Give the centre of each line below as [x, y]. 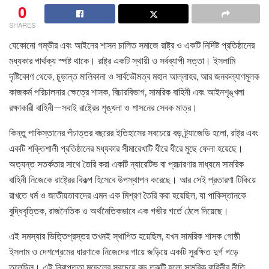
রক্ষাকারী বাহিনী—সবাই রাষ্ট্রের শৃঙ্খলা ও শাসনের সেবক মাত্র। [103, 107]
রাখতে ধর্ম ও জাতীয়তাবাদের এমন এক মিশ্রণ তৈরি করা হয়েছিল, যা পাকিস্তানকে [128, 195]
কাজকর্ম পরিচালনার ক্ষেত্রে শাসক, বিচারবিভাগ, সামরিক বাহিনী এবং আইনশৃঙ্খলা [127, 92]
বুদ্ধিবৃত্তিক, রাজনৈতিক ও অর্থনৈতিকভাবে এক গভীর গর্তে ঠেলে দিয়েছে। [119, 210]
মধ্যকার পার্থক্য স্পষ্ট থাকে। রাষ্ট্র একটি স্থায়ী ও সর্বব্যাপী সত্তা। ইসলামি [122, 60]
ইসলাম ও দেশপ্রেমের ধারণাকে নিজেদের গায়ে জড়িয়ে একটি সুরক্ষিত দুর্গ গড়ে [124, 251]
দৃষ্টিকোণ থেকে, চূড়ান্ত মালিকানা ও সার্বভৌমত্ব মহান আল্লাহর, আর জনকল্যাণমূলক [134, 76]
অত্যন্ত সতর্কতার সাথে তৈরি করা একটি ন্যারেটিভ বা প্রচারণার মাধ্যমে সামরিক [126, 164]
